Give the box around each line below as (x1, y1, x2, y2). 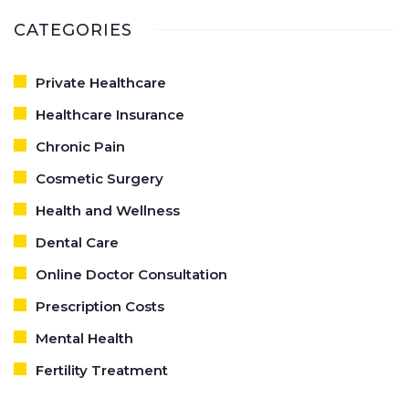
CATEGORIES (14, 19, 132, 40)
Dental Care (36, 233, 119, 251)
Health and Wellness (36, 201, 180, 219)
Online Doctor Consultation (36, 265, 227, 283)
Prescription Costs (36, 297, 164, 315)
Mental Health (36, 329, 133, 347)
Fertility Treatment (36, 361, 168, 379)
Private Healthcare (36, 73, 166, 91)
